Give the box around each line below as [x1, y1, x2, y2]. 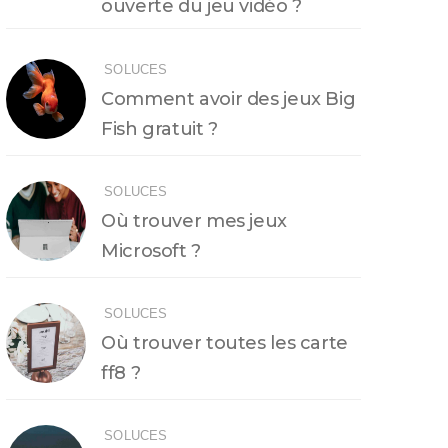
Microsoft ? [101, 240, 201, 262]
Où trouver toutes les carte [101, 332, 348, 354]
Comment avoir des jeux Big [101, 88, 356, 110]
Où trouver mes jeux [101, 210, 287, 232]
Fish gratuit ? [101, 118, 218, 140]
